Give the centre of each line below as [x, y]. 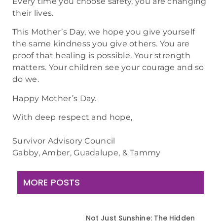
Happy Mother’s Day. [55, 98]
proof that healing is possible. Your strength [102, 56]
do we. [26, 79]
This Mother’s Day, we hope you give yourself [104, 32]
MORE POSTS [52, 182]
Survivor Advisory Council [64, 141]
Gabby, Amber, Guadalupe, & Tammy [87, 153]
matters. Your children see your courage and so [108, 68]
